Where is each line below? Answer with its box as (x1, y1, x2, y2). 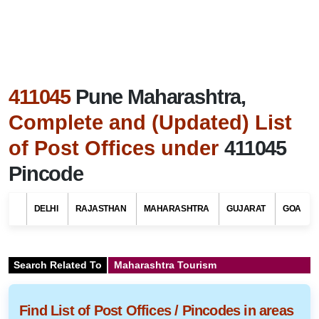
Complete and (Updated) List (9, 110, 292, 134)
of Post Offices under (9, 136, 224, 159)
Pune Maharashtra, (75, 85, 246, 108)
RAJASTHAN (75, 203, 127, 214)
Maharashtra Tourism (111, 258, 216, 271)
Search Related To (14, 258, 102, 271)
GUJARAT (226, 203, 266, 214)
